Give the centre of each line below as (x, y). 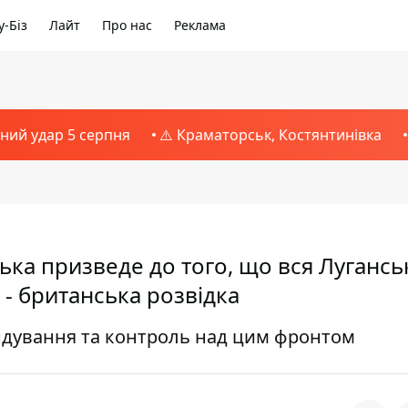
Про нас (127, 25)
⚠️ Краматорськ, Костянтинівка (270, 135)
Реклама (200, 25)
